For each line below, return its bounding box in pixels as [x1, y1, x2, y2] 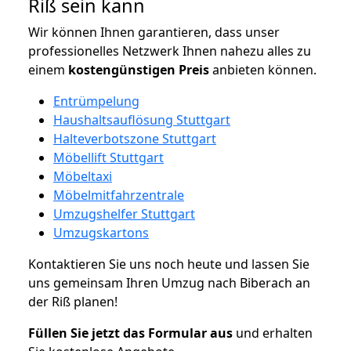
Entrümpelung [53, 92, 139, 110]
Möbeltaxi [53, 167, 112, 185]
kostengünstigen [68, 60, 175, 78]
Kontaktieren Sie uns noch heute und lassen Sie [28, 255, 309, 273]
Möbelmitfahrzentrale [53, 186, 184, 204]
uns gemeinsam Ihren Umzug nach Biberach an [28, 273, 310, 291]
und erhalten [233, 324, 313, 342]
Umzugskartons [53, 223, 149, 241]
